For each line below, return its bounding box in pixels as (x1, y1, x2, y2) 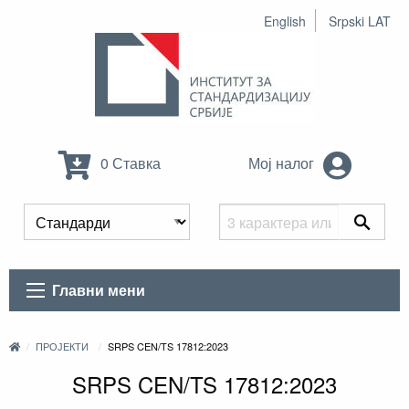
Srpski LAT (329, 12, 391, 30)
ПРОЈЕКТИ (36, 339, 89, 354)
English (264, 12, 306, 30)
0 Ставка (97, 152, 161, 174)
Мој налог (247, 152, 318, 174)
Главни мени (52, 279, 146, 301)
